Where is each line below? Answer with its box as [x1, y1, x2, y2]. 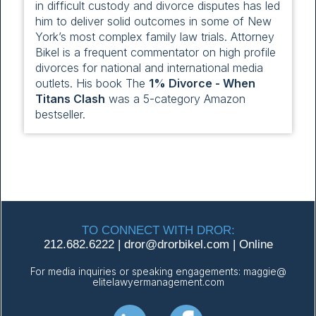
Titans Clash [35, 92, 105, 107]
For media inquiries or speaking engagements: [30, 266, 243, 277]
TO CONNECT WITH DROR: [81, 224, 235, 238]
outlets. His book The [35, 76, 149, 91]
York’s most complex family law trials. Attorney [35, 30, 274, 44]
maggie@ [243, 266, 286, 277]
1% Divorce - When [149, 76, 255, 91]
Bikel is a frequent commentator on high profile [35, 45, 276, 60]
